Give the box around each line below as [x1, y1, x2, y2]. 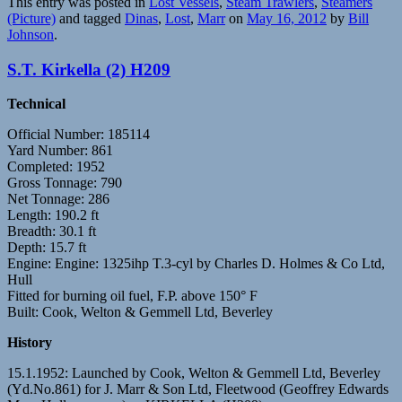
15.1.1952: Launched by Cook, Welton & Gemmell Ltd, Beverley [7, 365, 380, 381]
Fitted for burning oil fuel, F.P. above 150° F [7, 288, 258, 304]
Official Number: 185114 [7, 127, 150, 143]
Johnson [7, 26, 54, 42]
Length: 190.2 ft [7, 207, 99, 223]
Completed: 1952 [7, 159, 105, 175]
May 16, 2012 [247, 10, 327, 26]
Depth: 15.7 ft [7, 240, 86, 256]
